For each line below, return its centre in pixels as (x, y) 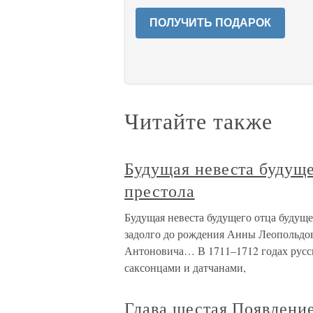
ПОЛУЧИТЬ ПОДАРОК (210, 23)
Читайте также (198, 121)
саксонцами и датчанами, (185, 267)
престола (160, 191)
